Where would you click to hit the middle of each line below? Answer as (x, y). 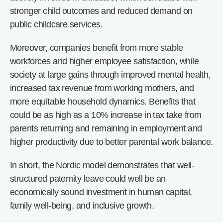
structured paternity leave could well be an (88, 179)
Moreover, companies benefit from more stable (97, 48)
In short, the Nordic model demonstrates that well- (102, 165)
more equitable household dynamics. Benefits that (103, 102)
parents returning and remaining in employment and (106, 128)
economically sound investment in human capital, (101, 192)
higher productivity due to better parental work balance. (111, 142)
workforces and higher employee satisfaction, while (104, 61)
